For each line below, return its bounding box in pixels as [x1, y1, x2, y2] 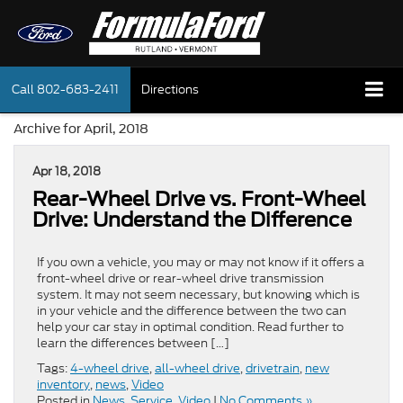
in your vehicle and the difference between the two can [37, 302, 346, 320]
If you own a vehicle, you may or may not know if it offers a [37, 254, 364, 272]
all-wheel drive [155, 360, 240, 378]
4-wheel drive [70, 360, 149, 378]
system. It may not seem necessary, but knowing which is [37, 286, 360, 304]
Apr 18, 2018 [32, 163, 101, 181]
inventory [37, 376, 90, 394]
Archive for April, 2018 [13, 121, 148, 137]
